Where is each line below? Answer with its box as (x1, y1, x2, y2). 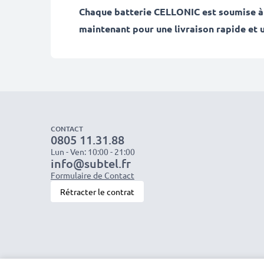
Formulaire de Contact (51, 170, 134, 180)
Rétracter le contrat (60, 186, 134, 197)
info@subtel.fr (51, 156, 131, 171)
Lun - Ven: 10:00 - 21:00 (51, 146, 135, 157)
